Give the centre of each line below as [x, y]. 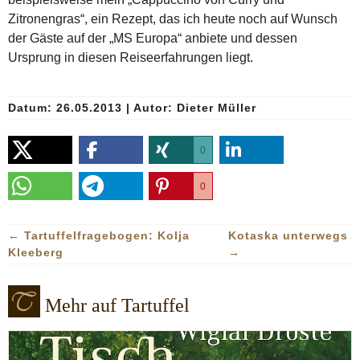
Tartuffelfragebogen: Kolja [107, 235]
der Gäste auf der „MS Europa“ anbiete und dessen [153, 38]
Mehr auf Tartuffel [117, 305]
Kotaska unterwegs [288, 235]
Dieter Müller [217, 107]
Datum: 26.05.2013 [67, 107]
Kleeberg [36, 252]
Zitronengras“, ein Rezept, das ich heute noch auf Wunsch [173, 18]
